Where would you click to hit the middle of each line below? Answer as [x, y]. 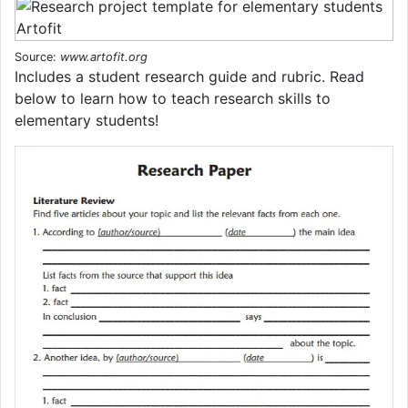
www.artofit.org [104, 57]
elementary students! [87, 121]
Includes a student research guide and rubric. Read [189, 77]
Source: [37, 57]
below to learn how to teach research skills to [173, 99]
